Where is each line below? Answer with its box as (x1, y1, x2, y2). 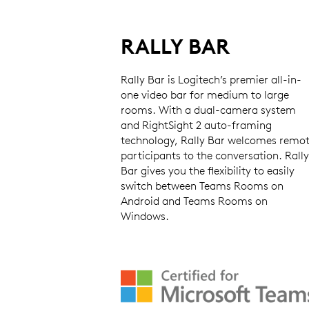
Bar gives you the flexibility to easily (120, 163, 295, 178)
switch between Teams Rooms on (120, 179, 283, 193)
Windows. (120, 209, 169, 223)
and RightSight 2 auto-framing (120, 118, 272, 132)
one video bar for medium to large (120, 88, 289, 102)
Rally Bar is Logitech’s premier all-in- (120, 72, 301, 87)
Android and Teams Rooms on (120, 194, 268, 208)
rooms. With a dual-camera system (120, 103, 296, 117)
